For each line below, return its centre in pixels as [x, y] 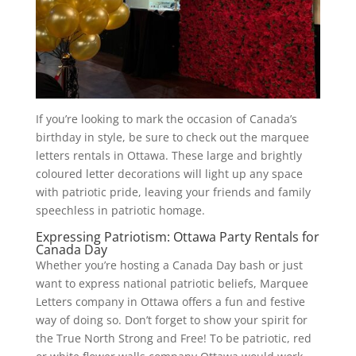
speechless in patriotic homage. [120, 210]
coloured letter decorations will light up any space [169, 173]
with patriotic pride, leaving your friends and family [173, 192]
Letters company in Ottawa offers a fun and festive [170, 301]
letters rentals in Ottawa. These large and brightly [168, 155]
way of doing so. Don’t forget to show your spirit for [171, 319]
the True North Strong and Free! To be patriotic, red [173, 338]
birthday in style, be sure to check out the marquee [172, 137]
